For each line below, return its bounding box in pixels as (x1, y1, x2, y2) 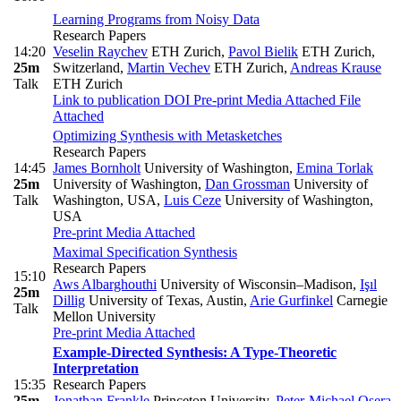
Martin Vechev (127, 60, 210, 76)
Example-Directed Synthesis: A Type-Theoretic (53, 345, 337, 361)
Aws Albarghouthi (53, 277, 157, 293)
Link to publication (53, 92, 160, 108)
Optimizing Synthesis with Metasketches (53, 128, 282, 144)
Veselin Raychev (53, 44, 148, 60)
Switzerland (53, 60, 120, 76)
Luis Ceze (164, 192, 221, 209)
